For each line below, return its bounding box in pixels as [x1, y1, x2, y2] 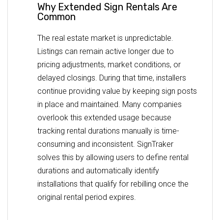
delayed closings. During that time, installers [37, 73, 186, 82]
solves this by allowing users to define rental [37, 152, 189, 162]
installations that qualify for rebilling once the [37, 179, 189, 189]
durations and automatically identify [37, 165, 159, 175]
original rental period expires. [37, 192, 136, 202]
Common [37, 10, 76, 23]
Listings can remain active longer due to [37, 46, 174, 56]
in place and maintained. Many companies [37, 99, 182, 109]
